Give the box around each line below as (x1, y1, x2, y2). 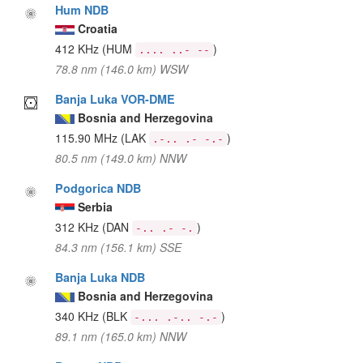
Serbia (78, 198, 113, 215)
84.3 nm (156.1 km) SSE (55, 238, 182, 255)
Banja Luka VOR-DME (55, 90, 176, 107)
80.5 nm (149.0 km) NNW (55, 149, 187, 166)
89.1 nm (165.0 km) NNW (55, 327, 187, 344)
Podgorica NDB (55, 179, 142, 196)
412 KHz (55, 40, 103, 57)
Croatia (78, 19, 118, 36)
